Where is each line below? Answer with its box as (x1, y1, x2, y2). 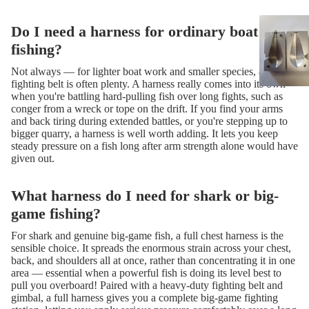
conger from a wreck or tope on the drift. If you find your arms (11, 102, 283, 114)
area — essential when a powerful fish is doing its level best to (11, 266, 281, 279)
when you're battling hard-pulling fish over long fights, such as (11, 90, 283, 102)
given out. (11, 152, 54, 164)
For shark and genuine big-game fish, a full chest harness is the (11, 229, 283, 241)
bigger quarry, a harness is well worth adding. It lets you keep (11, 127, 278, 139)
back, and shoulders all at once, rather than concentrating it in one (11, 254, 295, 266)
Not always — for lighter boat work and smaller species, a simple (11, 65, 295, 77)
